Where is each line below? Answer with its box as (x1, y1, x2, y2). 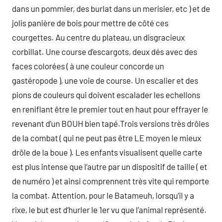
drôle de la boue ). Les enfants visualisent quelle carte (12, 147, 202, 157)
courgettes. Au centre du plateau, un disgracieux (12, 32, 185, 42)
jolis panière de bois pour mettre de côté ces (12, 18, 168, 28)
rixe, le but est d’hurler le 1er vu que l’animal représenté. (12, 205, 207, 215)
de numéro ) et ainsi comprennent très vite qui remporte (12, 176, 209, 186)
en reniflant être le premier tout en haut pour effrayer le (12, 104, 208, 114)
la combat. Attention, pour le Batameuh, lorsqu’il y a (12, 190, 194, 200)
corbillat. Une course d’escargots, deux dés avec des (12, 47, 197, 56)
